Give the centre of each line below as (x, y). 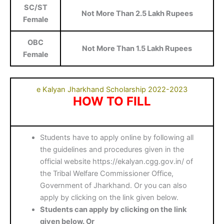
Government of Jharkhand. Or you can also (114, 186)
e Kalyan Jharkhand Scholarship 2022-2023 (112, 90)
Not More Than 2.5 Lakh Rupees (137, 14)
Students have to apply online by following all (117, 138)
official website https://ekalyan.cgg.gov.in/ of (117, 162)
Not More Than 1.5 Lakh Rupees (137, 49)
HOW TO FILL (112, 101)
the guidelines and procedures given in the (112, 150)
